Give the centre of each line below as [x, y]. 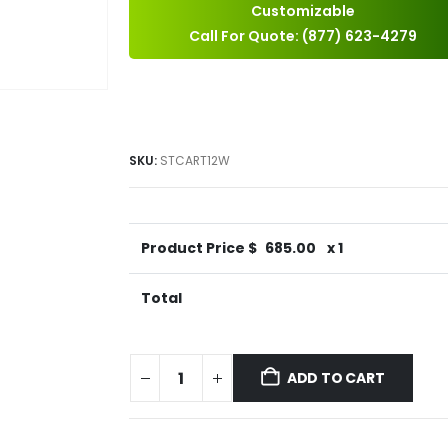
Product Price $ [199, 248]
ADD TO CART [335, 378]
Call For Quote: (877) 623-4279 [302, 35]
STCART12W [195, 160]
